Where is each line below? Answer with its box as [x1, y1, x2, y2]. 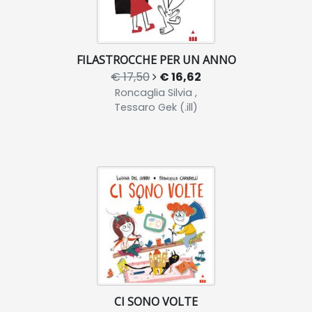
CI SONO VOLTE [114, 294, 198, 310]
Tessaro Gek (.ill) [114, 100, 198, 115]
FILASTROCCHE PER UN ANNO [76, 52, 236, 68]
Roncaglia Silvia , [115, 86, 197, 100]
